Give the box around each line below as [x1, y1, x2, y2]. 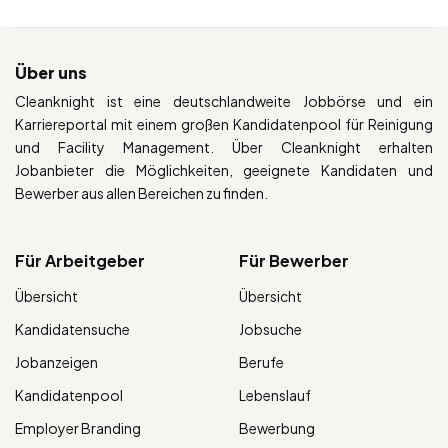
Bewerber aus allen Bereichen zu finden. [15, 184, 268, 203]
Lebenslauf [239, 386, 311, 405]
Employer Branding [15, 419, 141, 438]
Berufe [239, 353, 284, 372]
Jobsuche [239, 320, 302, 339]
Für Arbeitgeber [15, 250, 145, 272]
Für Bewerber [239, 250, 349, 272]
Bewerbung [239, 419, 315, 438]
